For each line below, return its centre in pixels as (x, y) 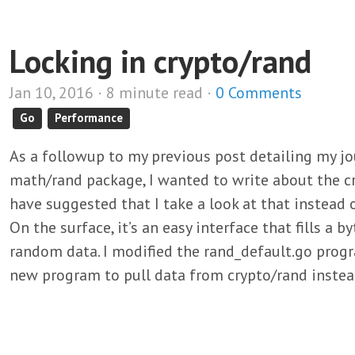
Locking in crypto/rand (160, 61)
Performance (89, 118)
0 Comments (259, 93)
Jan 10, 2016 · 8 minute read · (113, 93)
